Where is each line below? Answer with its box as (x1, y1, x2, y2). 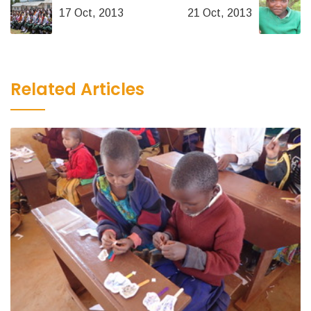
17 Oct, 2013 (59, 7, 124, 19)
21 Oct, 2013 (187, 7, 252, 19)
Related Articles (10, 78, 144, 101)
